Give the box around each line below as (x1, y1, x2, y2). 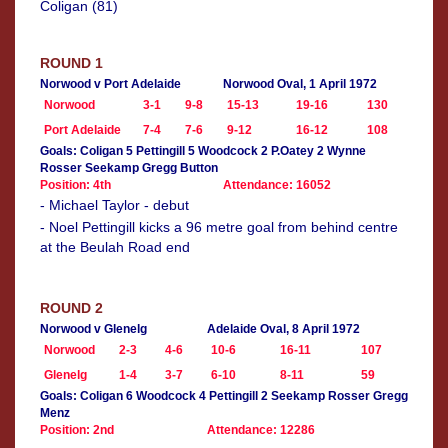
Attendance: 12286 (207, 423, 315, 438)
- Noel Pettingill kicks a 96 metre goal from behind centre (40, 219, 398, 236)
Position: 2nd (40, 423, 114, 438)
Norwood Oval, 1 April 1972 (223, 77, 377, 92)
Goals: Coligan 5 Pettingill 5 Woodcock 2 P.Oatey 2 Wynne (40, 144, 366, 159)
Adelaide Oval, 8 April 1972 (207, 322, 360, 337)
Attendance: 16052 (223, 178, 331, 193)
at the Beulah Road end (40, 239, 190, 256)
